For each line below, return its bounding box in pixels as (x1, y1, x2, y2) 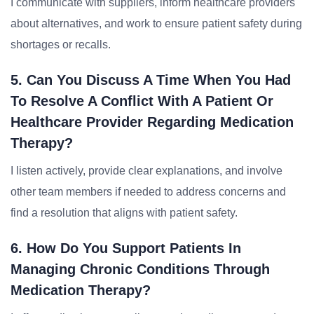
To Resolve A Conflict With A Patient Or (11, 93, 273, 109)
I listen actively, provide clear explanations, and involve (11, 165, 282, 177)
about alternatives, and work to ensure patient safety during (11, 18, 302, 29)
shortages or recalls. (11, 39, 111, 50)
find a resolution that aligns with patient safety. (11, 207, 238, 219)
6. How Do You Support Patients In (11, 240, 241, 256)
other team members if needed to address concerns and (11, 186, 286, 198)
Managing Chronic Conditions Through (11, 261, 270, 277)
